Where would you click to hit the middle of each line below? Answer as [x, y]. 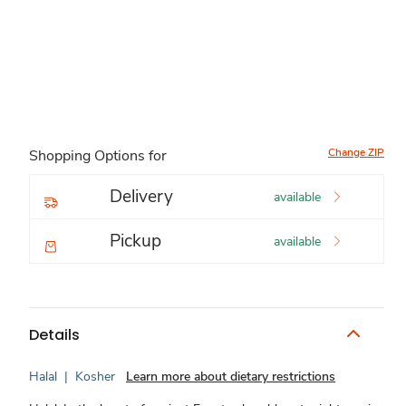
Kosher [95, 377]
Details [54, 334]
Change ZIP [356, 152]
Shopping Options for [98, 156]
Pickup [135, 241]
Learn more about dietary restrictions [231, 377]
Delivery [141, 197]
